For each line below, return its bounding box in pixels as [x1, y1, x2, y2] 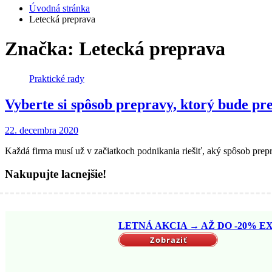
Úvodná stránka [29, 3, 90, 13]
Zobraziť [150, 234, 188, 245]
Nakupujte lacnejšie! [5, 168, 106, 181]
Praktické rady [29, 73, 84, 84]
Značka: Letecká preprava [5, 38, 225, 60]
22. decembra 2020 [5, 124, 78, 135]
